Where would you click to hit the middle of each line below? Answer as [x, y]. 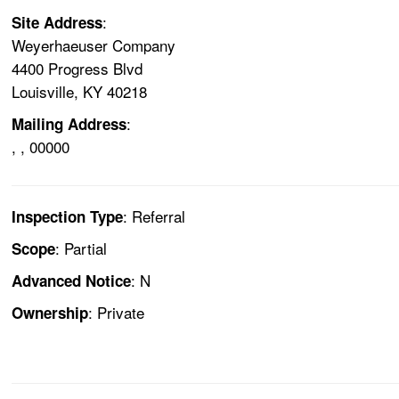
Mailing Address [69, 124]
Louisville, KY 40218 [80, 92]
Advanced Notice [72, 281]
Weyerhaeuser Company [94, 45]
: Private [117, 313]
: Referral [155, 216]
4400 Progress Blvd [77, 69]
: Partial [81, 248]
